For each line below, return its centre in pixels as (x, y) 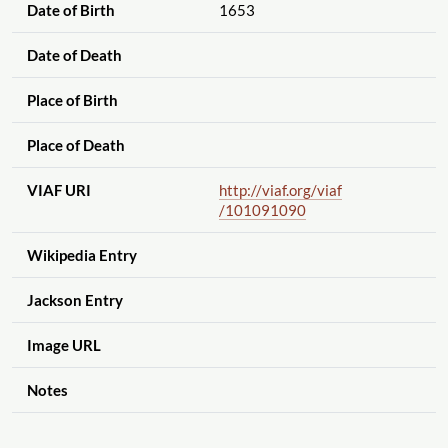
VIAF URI (58, 190)
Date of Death (74, 55)
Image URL (63, 345)
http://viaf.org (264, 190)
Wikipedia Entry (81, 255)
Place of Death (75, 145)
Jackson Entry (74, 300)
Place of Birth (72, 100)
